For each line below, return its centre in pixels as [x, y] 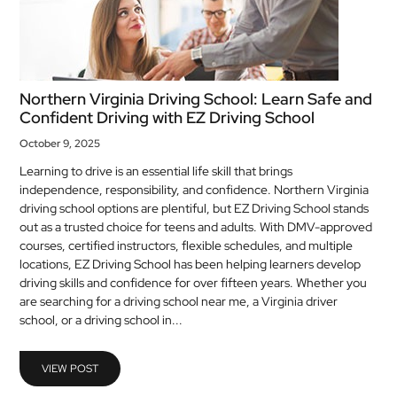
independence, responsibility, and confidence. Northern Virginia [195, 190]
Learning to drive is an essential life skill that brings [156, 171]
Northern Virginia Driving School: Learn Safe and [196, 99]
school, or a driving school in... [101, 320]
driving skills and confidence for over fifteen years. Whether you [194, 283]
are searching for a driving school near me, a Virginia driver [179, 301]
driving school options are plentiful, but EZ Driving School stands [195, 208]
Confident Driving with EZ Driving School [167, 117]
